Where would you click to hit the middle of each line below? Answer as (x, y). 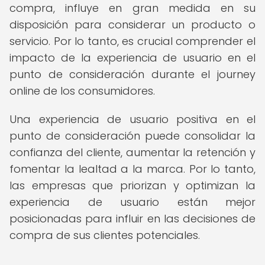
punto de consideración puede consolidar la (132, 136)
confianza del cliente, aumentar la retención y (132, 152)
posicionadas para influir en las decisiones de (132, 219)
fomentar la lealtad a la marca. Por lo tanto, (132, 169)
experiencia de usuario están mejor (132, 202)
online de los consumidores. (82, 91)
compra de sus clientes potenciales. (105, 235)
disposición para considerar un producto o (132, 25)
